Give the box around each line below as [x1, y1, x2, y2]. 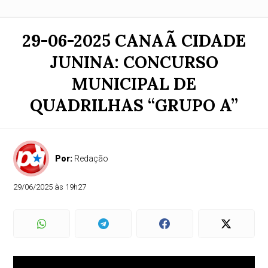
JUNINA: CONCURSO [50, 51, 218, 73]
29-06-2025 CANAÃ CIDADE [22, 30, 246, 51]
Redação [74, 154, 109, 163]
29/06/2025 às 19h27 [13, 182, 87, 191]
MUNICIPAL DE [72, 73, 196, 95]
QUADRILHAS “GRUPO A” [30, 95, 238, 116]
